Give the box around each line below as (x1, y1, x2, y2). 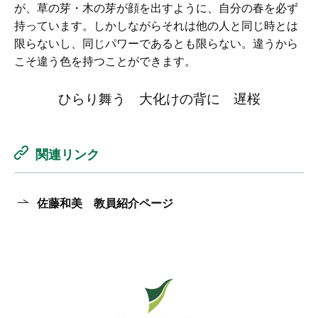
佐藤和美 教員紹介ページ (37, 194, 173, 211)
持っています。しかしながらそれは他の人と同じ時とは (14, 17, 298, 33)
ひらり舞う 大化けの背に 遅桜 (57, 88, 261, 107)
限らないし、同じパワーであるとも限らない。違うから (14, 35, 298, 51)
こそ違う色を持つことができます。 (14, 53, 196, 69)
